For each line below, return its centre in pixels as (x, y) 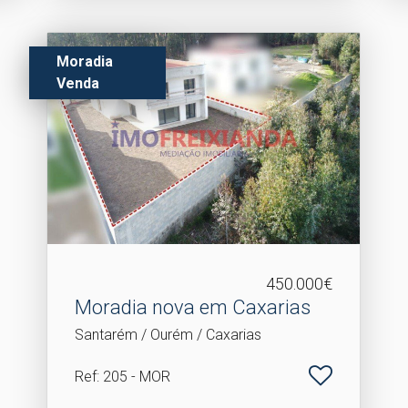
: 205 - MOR (134, 377)
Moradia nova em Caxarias (193, 307)
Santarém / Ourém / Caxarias (168, 335)
